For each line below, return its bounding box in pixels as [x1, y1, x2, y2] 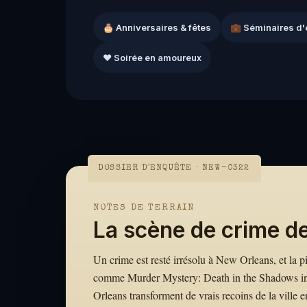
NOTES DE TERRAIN [93, 203, 195, 212]
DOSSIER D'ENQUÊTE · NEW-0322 [99, 164, 250, 173]
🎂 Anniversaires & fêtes [103, 21, 211, 33]
